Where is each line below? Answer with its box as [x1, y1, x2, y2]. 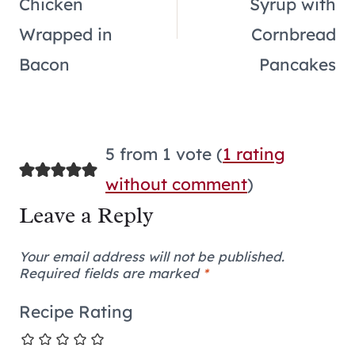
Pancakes [259, 53, 336, 74]
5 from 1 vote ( [105, 143, 223, 165]
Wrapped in [19, 23, 113, 44]
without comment [105, 174, 247, 195]
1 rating [222, 143, 285, 165]
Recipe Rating [19, 300, 133, 322]
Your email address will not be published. [19, 247, 284, 265]
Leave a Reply [19, 201, 154, 230]
